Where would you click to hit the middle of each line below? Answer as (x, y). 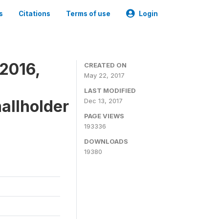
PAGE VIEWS (104, 116)
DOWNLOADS (106, 141)
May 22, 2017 (104, 75)
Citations (34, 14)
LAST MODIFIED (110, 90)
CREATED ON (105, 65)
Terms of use (88, 14)
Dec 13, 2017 (103, 101)
